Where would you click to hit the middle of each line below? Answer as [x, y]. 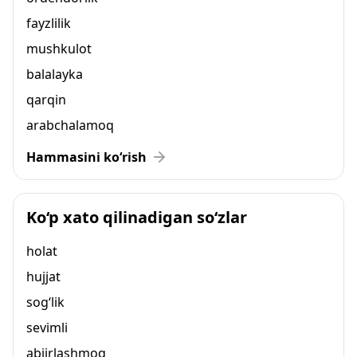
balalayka [55, 74]
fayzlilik [49, 23]
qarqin [46, 100]
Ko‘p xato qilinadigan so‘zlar [137, 217]
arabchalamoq [70, 125]
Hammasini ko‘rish [86, 157]
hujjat [43, 277]
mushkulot [59, 49]
